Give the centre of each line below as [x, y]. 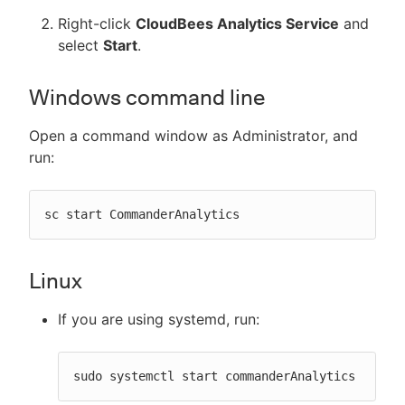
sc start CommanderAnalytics [142, 214]
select [80, 45]
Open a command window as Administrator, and [193, 136]
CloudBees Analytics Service [237, 24]
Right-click [97, 24]
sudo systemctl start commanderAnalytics [214, 376]
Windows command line [147, 97]
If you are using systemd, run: [159, 319]
